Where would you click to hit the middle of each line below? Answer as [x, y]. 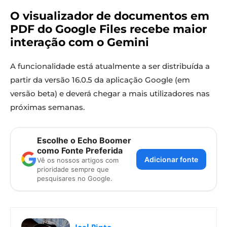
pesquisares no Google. [75, 179]
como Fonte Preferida [80, 151]
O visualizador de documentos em [110, 16]
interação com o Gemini [80, 43]
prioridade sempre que [73, 169]
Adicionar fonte [171, 159]
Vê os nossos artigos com [78, 160]
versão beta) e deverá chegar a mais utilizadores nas [110, 94]
